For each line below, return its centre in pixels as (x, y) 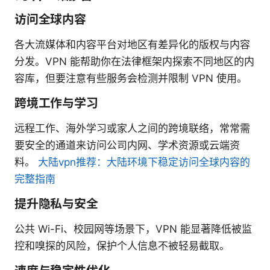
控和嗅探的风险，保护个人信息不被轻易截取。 (122, 246)
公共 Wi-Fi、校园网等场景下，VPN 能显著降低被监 (133, 229)
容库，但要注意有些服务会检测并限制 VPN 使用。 (131, 78)
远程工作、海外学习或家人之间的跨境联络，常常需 (132, 128)
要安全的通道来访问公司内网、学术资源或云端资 (127, 145)
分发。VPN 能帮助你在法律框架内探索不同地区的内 (134, 61)
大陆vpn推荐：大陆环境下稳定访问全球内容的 (144, 162)
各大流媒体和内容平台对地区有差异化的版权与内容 (132, 44)
